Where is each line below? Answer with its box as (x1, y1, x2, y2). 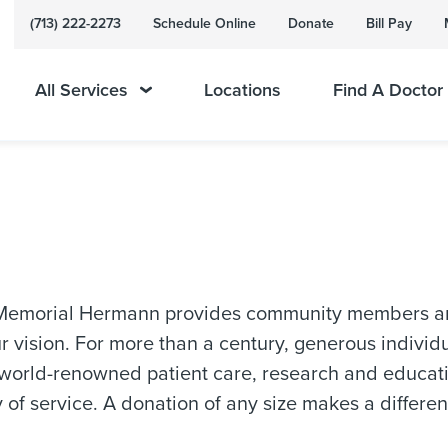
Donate (288, 15, 334, 32)
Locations (203, 79, 281, 101)
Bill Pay (366, 15, 412, 32)
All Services (35, 79, 128, 101)
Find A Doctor (332, 79, 443, 101)
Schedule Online (153, 15, 256, 32)
